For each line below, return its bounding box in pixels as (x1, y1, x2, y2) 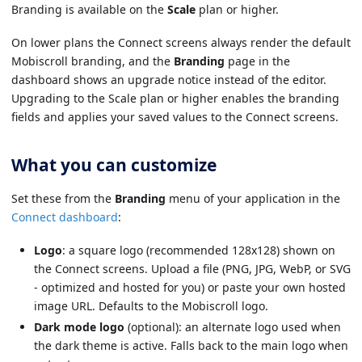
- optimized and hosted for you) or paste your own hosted (34, 279, 346, 295)
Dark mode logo (34, 319, 124, 335)
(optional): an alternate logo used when (124, 319, 341, 335)
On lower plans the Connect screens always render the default (11, 34, 351, 50)
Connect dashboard (11, 209, 118, 225)
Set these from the (11, 191, 115, 206)
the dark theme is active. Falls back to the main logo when (34, 338, 348, 353)
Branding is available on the (11, 2, 167, 17)
